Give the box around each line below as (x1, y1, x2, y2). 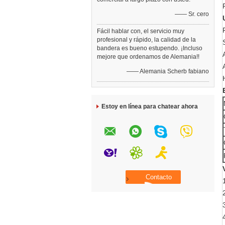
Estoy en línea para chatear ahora (101, 103, 198, 110)
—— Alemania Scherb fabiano (127, 68, 209, 75)
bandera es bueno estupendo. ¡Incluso (97, 45, 202, 52)
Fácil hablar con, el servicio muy (97, 28, 184, 35)
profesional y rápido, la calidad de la (97, 36, 196, 43)
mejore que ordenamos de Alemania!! (97, 53, 199, 60)
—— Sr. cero (175, 11, 209, 18)
